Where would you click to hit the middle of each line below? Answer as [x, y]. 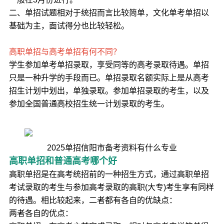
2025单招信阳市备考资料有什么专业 [112, 148]
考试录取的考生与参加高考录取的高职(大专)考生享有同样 [111, 187]
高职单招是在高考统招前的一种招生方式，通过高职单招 [109, 174]
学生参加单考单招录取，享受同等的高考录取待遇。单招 [109, 65]
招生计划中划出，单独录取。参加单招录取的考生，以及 [109, 91]
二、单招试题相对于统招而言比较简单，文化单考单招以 [109, 13]
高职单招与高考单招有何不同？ [65, 52]
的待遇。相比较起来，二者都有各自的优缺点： [93, 200]
